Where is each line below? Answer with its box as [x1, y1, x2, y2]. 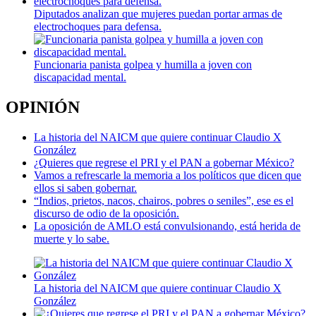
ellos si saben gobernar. [34, 182, 137, 195]
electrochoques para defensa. [34, 20, 162, 33]
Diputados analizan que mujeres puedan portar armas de [34, 8, 282, 20]
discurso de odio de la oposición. [34, 207, 179, 220]
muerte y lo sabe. [34, 233, 109, 245]
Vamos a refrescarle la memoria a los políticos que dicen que [34, 169, 301, 182]
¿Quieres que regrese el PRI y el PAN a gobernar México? [34, 157, 294, 169]
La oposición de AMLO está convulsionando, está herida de [34, 220, 300, 233]
